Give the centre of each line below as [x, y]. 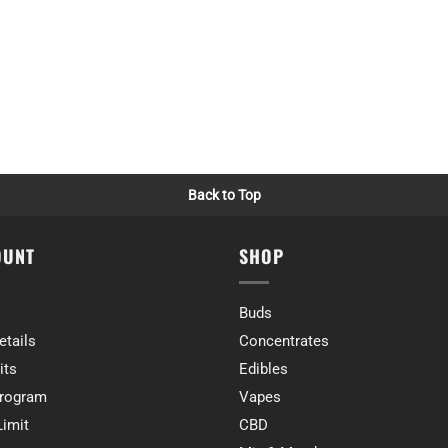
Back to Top [224, 195]
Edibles [263, 369]
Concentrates [284, 341]
